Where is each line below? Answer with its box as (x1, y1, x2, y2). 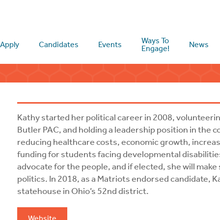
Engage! (141, 44, 170, 53)
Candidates (39, 40, 79, 49)
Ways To (141, 36, 169, 45)
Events (98, 40, 122, 49)
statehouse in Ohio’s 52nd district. (17, 186, 149, 196)
